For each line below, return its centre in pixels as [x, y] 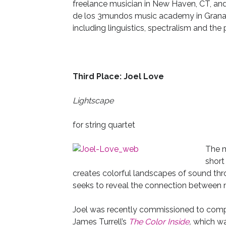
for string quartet [104, 125]
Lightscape [93, 101]
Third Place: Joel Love [118, 76]
